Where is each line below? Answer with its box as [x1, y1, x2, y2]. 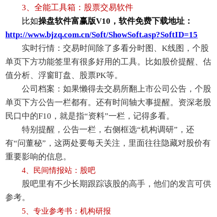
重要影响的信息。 [5, 152, 72, 162]
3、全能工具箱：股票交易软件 [22, 3, 134, 13]
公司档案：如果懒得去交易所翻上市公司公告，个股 [22, 84, 212, 94]
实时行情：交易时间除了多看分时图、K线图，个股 [22, 44, 209, 53]
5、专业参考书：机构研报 [22, 207, 111, 216]
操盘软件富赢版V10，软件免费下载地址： [38, 16, 193, 26]
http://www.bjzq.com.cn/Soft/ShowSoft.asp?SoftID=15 [5, 30, 198, 40]
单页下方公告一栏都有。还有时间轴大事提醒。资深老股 [5, 98, 212, 108]
